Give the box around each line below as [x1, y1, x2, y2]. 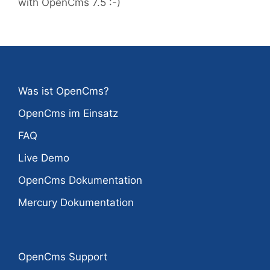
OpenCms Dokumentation [18, 174, 142, 187]
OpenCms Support [18, 251, 107, 263]
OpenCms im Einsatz [18, 107, 118, 120]
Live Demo [18, 152, 69, 165]
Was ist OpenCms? [18, 85, 109, 98]
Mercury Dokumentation [18, 196, 134, 209]
